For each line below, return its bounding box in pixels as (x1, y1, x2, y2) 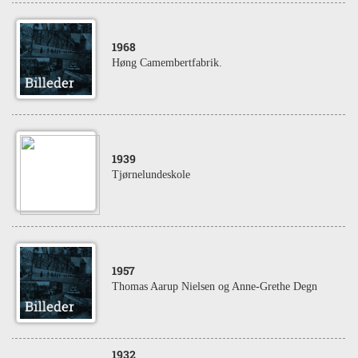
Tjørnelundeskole (112, 169, 190, 181)
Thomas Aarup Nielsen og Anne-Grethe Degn (112, 280, 317, 292)
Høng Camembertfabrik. (112, 57, 222, 69)
